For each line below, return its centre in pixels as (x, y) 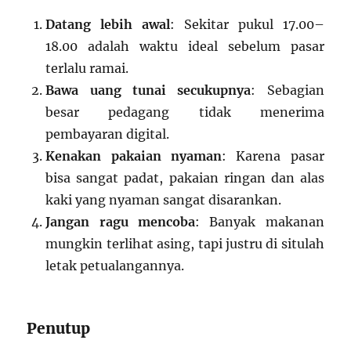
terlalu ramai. (87, 69)
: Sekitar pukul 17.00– (247, 25)
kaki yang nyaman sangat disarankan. (164, 200)
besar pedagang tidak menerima (185, 112)
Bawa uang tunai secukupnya (148, 90)
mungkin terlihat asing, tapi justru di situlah (185, 244)
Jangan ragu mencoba (120, 222)
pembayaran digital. (108, 134)
